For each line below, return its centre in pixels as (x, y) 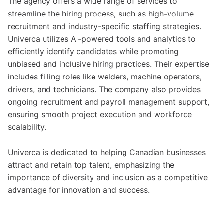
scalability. (27, 127)
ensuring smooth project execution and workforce (100, 114)
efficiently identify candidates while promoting (93, 51)
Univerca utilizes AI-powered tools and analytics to (102, 39)
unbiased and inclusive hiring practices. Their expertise (108, 64)
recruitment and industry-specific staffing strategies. (104, 26)
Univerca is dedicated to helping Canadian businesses (107, 152)
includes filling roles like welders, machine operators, (105, 77)
